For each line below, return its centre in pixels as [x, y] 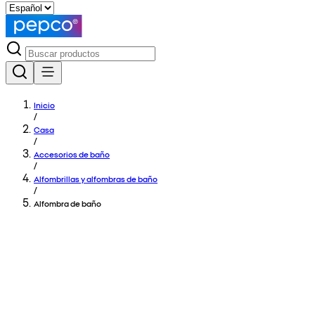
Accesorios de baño [72, 154]
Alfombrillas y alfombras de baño [96, 179]
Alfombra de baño [67, 203]
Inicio [44, 105]
